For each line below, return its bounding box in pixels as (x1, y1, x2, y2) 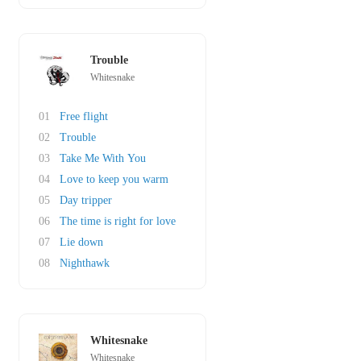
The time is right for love (60, 215, 176, 227)
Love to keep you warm (60, 173, 168, 185)
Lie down (60, 236, 103, 248)
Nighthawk (60, 257, 110, 269)
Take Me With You (60, 152, 146, 164)
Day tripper (60, 194, 112, 206)
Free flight (60, 110, 108, 122)
